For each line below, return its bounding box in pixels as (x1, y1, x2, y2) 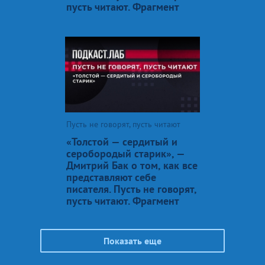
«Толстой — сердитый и (66, 134, 177, 148)
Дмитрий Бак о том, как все (66, 158, 198, 172)
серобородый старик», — (66, 146, 185, 160)
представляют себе (66, 170, 156, 184)
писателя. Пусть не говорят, (66, 182, 196, 196)
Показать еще (104, 234, 161, 247)
